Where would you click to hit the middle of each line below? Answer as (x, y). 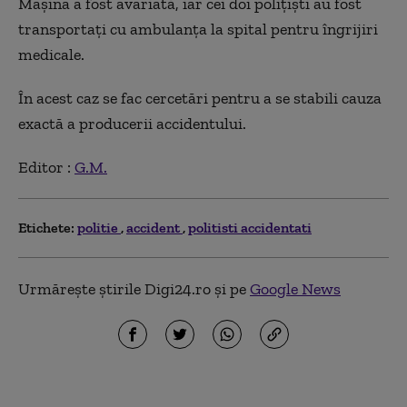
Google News (295, 288)
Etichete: (46, 227)
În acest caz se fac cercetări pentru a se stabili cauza (200, 98)
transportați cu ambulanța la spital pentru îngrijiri (198, 29)
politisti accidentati (250, 227)
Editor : (46, 167)
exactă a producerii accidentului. (132, 123)
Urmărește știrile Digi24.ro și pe (134, 288)
